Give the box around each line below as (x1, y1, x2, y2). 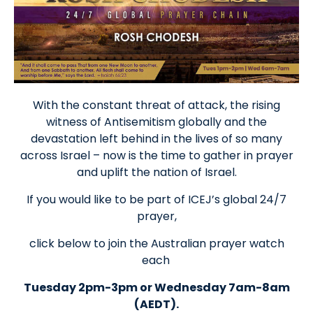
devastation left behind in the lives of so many (31, 130, 282, 147)
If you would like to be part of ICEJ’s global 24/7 (27, 191, 286, 208)
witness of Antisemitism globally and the (46, 113, 267, 130)
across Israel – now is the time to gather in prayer (20, 147, 293, 163)
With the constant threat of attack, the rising (33, 96, 280, 113)
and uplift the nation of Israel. (76, 163, 237, 180)
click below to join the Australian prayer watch (29, 235, 284, 252)
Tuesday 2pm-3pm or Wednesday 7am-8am (23, 279, 290, 296)
